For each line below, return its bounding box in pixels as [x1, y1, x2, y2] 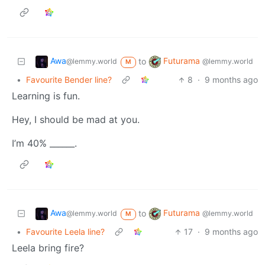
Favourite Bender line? [26, 75, 112, 85]
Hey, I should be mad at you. [12, 114, 140, 126]
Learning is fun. [12, 90, 80, 102]
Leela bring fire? [12, 242, 84, 254]
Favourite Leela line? [26, 227, 105, 237]
